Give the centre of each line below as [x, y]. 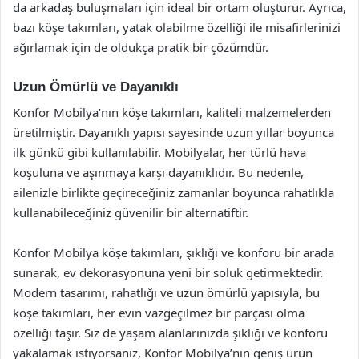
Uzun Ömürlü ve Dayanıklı [96, 87]
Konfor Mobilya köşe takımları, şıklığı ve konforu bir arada [173, 252]
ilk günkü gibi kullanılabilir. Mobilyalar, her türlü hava [159, 152]
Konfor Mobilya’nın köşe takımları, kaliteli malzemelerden [172, 112]
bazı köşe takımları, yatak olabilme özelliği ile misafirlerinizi [177, 27]
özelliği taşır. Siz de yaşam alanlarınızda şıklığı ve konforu [170, 333]
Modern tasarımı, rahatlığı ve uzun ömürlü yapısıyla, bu [166, 292]
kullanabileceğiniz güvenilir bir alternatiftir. [131, 212]
